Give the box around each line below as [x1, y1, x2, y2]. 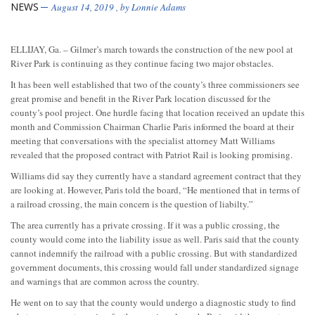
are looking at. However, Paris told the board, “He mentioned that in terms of [11, 183, 300, 196]
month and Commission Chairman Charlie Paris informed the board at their [11, 120, 294, 133]
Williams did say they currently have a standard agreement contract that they [11, 169, 302, 182]
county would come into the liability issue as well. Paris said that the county [11, 232, 300, 245]
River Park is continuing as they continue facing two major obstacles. [11, 56, 274, 70]
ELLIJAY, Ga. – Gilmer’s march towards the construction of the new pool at [11, 42, 293, 56]
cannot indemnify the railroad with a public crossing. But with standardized [11, 246, 297, 259]
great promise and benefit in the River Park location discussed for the [11, 91, 271, 105]
